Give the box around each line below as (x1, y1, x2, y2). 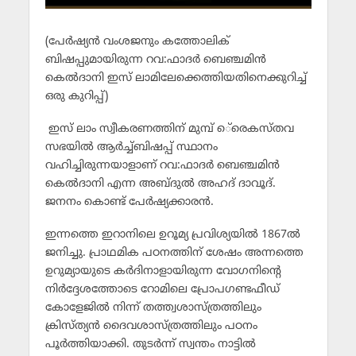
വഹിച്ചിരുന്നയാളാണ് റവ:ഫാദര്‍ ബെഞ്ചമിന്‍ (44, 158, 280, 172)
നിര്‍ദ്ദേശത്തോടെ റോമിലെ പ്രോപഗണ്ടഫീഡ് (44, 282, 280, 296)
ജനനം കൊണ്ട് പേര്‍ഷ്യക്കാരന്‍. (44, 195, 214, 209)
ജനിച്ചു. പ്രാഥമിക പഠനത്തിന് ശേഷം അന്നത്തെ (44, 246, 304, 260)
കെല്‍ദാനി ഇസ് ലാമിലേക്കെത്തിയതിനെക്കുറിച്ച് (44, 71, 307, 85)
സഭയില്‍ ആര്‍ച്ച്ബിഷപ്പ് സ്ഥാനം (44, 140, 218, 154)
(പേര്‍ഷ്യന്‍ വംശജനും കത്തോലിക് (44, 34, 230, 48)
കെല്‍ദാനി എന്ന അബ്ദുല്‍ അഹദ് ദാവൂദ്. (44, 176, 276, 191)
